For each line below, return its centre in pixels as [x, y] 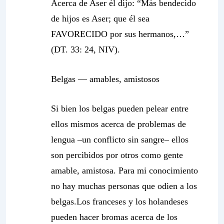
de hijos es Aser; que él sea [100, 18]
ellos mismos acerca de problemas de [118, 124]
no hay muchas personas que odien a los [124, 186]
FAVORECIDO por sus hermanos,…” [120, 34]
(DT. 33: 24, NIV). [85, 49]
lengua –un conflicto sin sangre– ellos [120, 139]
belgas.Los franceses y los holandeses [119, 201]
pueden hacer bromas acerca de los [114, 217]
